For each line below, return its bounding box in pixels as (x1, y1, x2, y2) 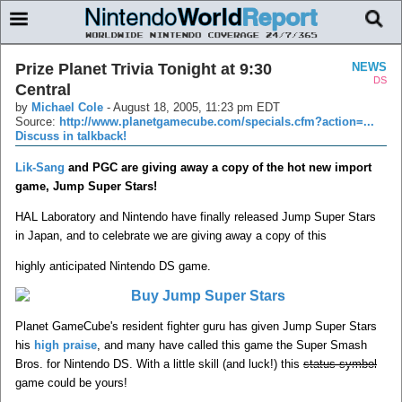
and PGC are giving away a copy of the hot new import (65, 160, 371, 174)
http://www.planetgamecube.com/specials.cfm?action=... (59, 114, 374, 128)
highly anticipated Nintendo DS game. (15, 258, 211, 273)
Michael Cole (31, 100, 103, 114)
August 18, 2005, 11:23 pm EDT (113, 100, 280, 114)
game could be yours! (15, 375, 127, 389)
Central (15, 80, 71, 99)
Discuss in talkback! (15, 128, 127, 143)
